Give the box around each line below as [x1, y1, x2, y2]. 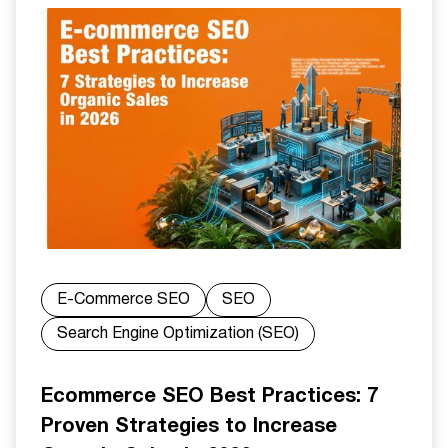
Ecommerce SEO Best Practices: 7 [41, 378, 378, 412]
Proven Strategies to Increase [41, 408, 337, 442]
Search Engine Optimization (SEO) [57, 320, 299, 346]
